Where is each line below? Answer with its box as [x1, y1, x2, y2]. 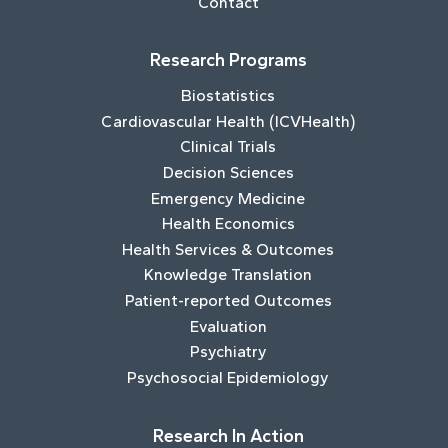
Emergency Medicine [151, 188, 305, 208]
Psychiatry [189, 342, 267, 362]
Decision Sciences [162, 163, 294, 183]
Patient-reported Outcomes [124, 291, 332, 311]
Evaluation [189, 316, 267, 336]
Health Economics [161, 214, 295, 234]
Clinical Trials [180, 137, 276, 157]
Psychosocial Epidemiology [127, 367, 329, 387]
